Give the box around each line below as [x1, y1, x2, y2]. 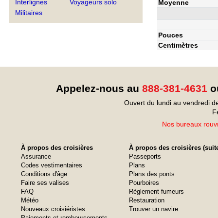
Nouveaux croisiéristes [21, 205, 85, 213]
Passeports [129, 153, 161, 160]
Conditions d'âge [21, 170, 67, 178]
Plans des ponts [129, 170, 175, 178]
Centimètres [158, 41, 198, 49]
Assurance [21, 153, 51, 160]
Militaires [15, 9, 42, 17]
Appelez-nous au [55, 83, 142, 94]
